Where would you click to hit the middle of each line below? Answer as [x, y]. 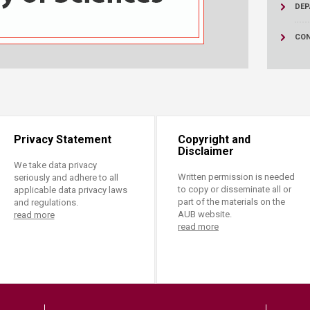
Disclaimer [206, 151]
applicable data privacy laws [70, 190]
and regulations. [46, 202]
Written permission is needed [236, 177]
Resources [108, 9]
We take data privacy [55, 165]
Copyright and [214, 139]
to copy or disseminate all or [235, 189]
